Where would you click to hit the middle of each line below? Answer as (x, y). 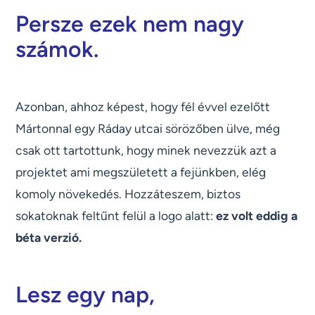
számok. (57, 50)
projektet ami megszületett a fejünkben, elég (141, 172)
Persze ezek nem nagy (130, 24)
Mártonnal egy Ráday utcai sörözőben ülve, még (148, 129)
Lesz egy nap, (85, 295)
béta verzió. (49, 238)
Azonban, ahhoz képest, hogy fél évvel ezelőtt (143, 107)
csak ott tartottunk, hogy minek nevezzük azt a (146, 150)
